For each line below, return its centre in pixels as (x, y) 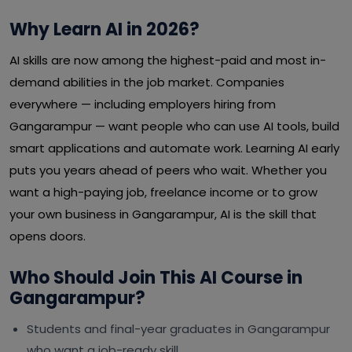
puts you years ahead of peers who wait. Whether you (168, 170)
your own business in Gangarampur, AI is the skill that (163, 214)
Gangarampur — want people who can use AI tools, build (174, 126)
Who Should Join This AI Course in (156, 278)
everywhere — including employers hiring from (143, 104)
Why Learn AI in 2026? (104, 29)
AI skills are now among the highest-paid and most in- (168, 60)
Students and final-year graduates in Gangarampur (178, 329)
